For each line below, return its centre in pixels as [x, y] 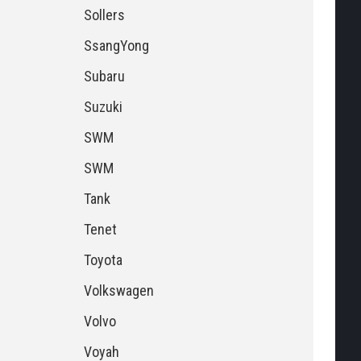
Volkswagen [119, 290]
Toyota [104, 260]
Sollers [105, 15]
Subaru [105, 76]
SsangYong [117, 46]
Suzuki [104, 107]
